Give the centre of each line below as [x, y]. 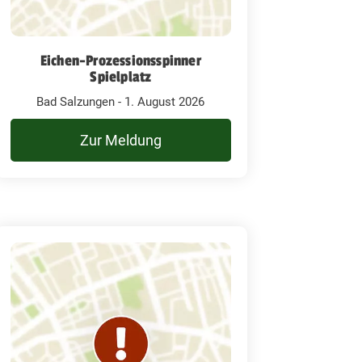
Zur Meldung [120, 140]
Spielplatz [121, 76]
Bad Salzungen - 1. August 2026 [121, 101]
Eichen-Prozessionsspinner [120, 60]
